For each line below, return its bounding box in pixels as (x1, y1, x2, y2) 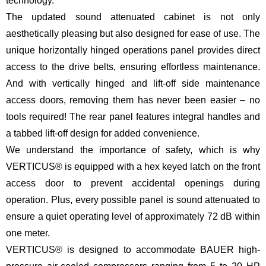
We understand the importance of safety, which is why (6, 144, 260, 155)
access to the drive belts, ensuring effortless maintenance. (6, 61, 260, 72)
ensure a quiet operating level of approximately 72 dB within (6, 211, 260, 221)
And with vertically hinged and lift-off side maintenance (6, 78, 260, 88)
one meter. (6, 227, 50, 238)
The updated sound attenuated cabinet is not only (6, 11, 260, 22)
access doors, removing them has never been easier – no (6, 94, 260, 105)
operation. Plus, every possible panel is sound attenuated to (6, 194, 260, 205)
